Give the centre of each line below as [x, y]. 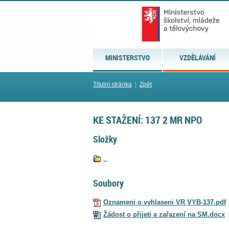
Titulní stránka [112, 84]
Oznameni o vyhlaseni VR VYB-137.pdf [165, 202]
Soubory [108, 183]
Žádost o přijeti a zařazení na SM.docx [164, 214]
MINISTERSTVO [128, 58]
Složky [105, 139]
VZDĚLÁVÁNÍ [198, 58]
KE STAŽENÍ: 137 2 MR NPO [147, 120]
